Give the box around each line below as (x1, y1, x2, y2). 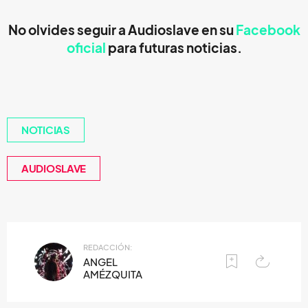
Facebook (235, 23, 300, 38)
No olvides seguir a (8, 23, 128, 38)
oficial (66, 41, 106, 56)
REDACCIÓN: (83, 243, 132, 252)
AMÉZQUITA (83, 268, 142, 280)
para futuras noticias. (105, 41, 242, 56)
